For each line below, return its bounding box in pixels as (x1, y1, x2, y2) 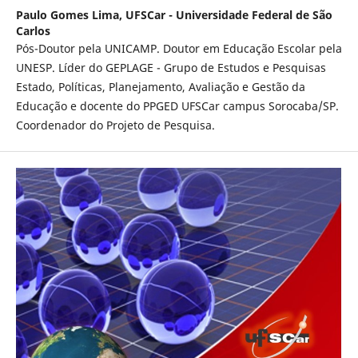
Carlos (15, 22, 50, 38)
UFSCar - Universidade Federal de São (125, 6, 332, 22)
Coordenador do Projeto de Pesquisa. (15, 117, 215, 133)
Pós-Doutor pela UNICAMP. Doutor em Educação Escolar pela (15, 40, 342, 56)
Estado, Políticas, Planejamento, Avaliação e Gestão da (15, 78, 305, 94)
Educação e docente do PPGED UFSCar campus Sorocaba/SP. (15, 97, 339, 113)
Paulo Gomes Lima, (15, 6, 125, 22)
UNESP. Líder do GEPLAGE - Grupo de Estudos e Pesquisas (15, 59, 326, 75)
